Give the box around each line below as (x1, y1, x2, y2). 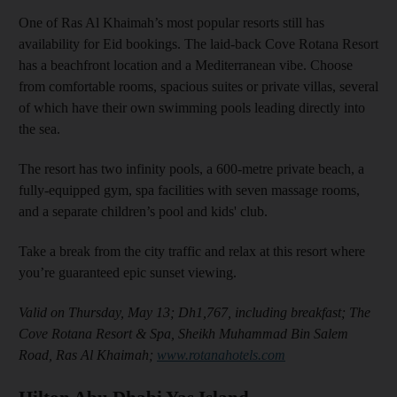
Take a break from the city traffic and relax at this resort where (19, 244, 365, 260)
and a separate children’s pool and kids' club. (19, 204, 268, 220)
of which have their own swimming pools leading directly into (19, 100, 365, 116)
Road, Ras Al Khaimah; (19, 347, 157, 363)
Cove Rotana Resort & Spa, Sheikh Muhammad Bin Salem (19, 326, 348, 342)
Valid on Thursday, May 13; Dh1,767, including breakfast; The (19, 305, 370, 321)
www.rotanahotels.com (157, 347, 285, 363)
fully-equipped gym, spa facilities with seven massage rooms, (19, 183, 360, 198)
